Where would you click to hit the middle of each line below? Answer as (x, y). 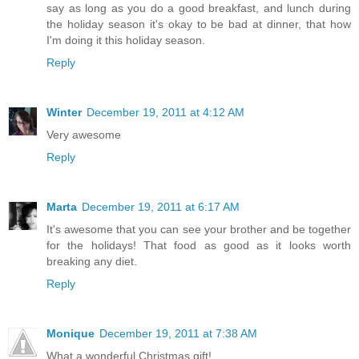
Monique (71, 333)
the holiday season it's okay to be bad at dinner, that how (199, 24)
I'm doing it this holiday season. (126, 40)
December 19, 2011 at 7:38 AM (178, 333)
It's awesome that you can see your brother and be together (199, 229)
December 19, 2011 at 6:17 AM (161, 206)
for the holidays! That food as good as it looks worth (199, 245)
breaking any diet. (92, 261)
